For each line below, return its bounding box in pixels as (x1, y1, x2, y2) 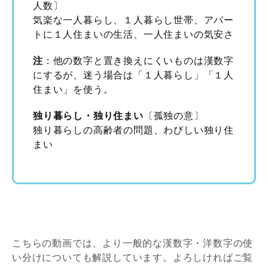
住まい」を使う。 (33, 83, 114, 96)
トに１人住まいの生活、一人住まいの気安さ (33, 28, 234, 41)
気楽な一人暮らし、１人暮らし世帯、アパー (33, 13, 234, 27)
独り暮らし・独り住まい (33, 109, 144, 123)
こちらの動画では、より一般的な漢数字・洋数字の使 (12, 236, 254, 250)
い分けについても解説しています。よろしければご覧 (12, 251, 254, 264)
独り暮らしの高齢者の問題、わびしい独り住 (33, 123, 234, 137)
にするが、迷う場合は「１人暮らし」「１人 (33, 68, 234, 82)
